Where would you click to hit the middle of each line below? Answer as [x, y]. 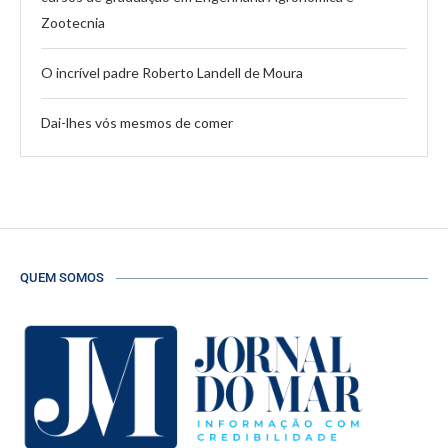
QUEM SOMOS [62, 278]
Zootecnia [73, 23]
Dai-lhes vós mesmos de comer [137, 123]
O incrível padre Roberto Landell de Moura [172, 73]
